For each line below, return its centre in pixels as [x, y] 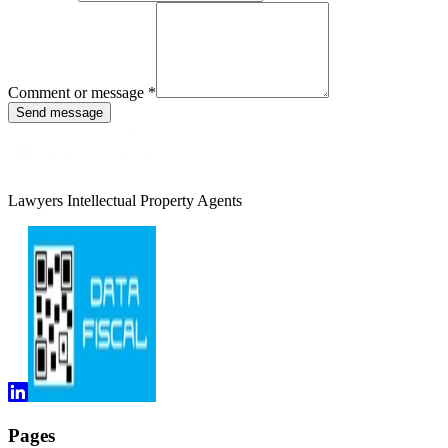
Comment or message [76, 92]
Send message [59, 112]
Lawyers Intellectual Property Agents [125, 200]
